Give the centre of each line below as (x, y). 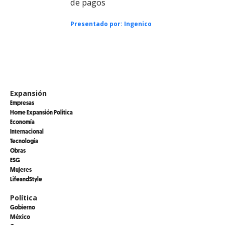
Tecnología (24, 140)
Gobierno (23, 207)
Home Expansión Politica (41, 112)
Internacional (27, 131)
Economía (22, 121)
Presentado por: (97, 24)
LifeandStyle (26, 179)
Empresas (22, 102)
